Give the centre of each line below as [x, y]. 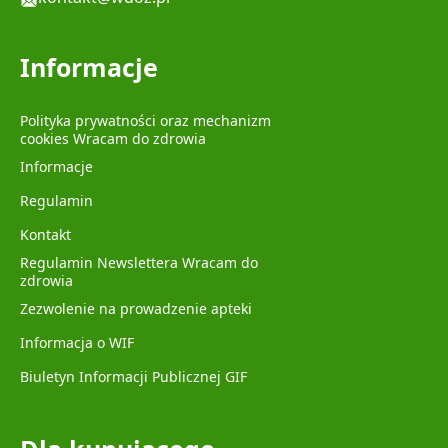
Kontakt [45, 234]
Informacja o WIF [77, 342]
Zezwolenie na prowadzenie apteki [136, 308]
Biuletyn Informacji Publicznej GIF [133, 376]
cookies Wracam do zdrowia [113, 138]
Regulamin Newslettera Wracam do [139, 262]
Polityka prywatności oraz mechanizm [145, 120]
